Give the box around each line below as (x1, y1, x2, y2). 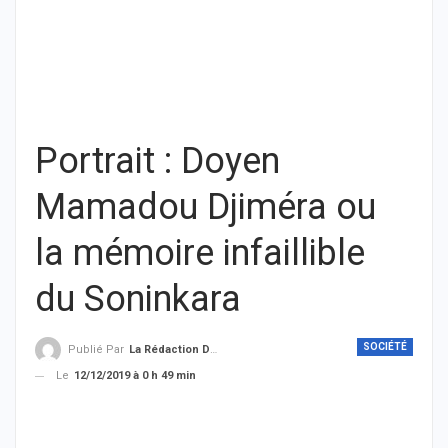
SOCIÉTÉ (363, 341, 407, 352)
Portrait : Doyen (35, 140, 280, 182)
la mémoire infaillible (35, 232, 365, 274)
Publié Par (68, 343, 127, 357)
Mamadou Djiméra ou (35, 186, 376, 228)
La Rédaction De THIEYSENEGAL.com (129, 343, 210, 357)
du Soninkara (35, 278, 241, 320)
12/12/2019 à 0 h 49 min (74, 369, 196, 383)
